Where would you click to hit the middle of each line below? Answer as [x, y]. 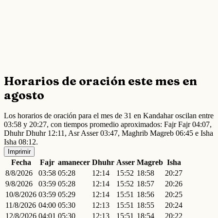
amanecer [74, 163]
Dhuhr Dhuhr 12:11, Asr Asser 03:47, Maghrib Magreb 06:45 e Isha [109, 133]
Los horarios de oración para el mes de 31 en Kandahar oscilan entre [109, 116]
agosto [24, 95]
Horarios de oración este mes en [100, 81]
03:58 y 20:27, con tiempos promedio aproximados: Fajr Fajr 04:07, [108, 125]
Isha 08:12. [21, 142]
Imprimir [19, 152]
